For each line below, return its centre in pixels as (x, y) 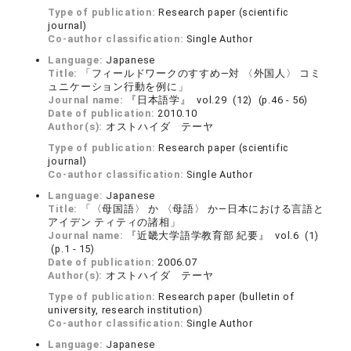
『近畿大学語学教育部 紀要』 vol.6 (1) (223, 236)
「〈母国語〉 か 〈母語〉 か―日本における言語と (202, 209)
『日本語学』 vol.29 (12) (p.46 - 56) (217, 100)
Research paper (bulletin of (226, 297)
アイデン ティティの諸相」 (114, 223)
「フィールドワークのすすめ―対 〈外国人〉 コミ (201, 74)
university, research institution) (125, 310)
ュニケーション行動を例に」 (118, 87)
